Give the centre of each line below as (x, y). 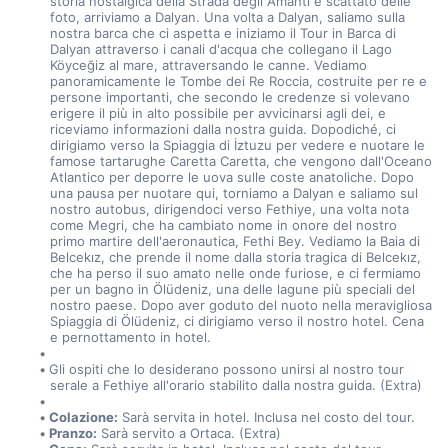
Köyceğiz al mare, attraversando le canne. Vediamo (208, 65)
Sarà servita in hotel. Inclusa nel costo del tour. (267, 417)
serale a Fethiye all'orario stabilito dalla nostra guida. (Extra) (235, 385)
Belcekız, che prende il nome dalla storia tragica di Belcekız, (235, 257)
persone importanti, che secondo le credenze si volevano (229, 97)
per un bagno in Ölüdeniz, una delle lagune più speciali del (232, 289)
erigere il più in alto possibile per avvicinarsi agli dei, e (217, 113)
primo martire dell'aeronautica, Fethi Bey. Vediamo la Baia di (234, 241)
